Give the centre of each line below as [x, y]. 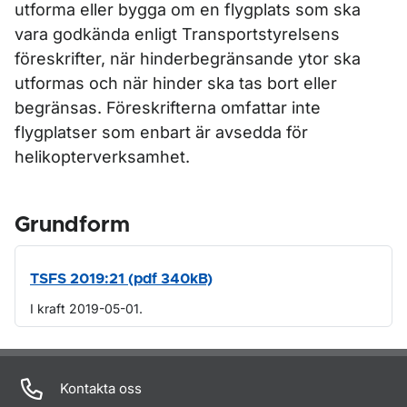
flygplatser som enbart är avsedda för [161, 132]
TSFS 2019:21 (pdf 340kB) [121, 279]
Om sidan [63, 361]
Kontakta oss [101, 388]
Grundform [72, 225]
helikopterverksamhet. [102, 157]
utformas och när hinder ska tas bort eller [176, 83]
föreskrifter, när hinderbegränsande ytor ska [188, 59]
